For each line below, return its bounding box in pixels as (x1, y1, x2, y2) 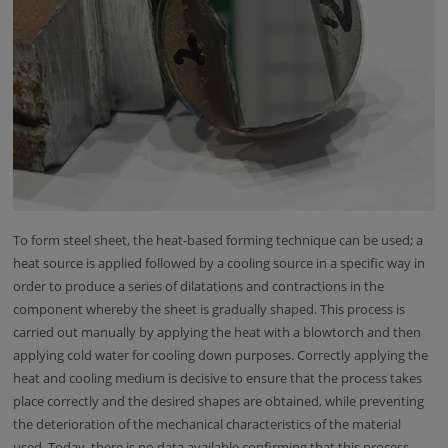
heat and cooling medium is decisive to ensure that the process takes (13, 368, 423, 387)
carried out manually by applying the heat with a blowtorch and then (13, 322, 422, 341)
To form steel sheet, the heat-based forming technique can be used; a (13, 230, 424, 249)
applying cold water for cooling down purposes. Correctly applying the (13, 345, 429, 364)
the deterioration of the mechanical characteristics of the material (13, 414, 402, 433)
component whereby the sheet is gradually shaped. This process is (13, 299, 406, 318)
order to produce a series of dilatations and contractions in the (13, 276, 385, 295)
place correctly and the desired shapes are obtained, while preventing (13, 391, 425, 410)
